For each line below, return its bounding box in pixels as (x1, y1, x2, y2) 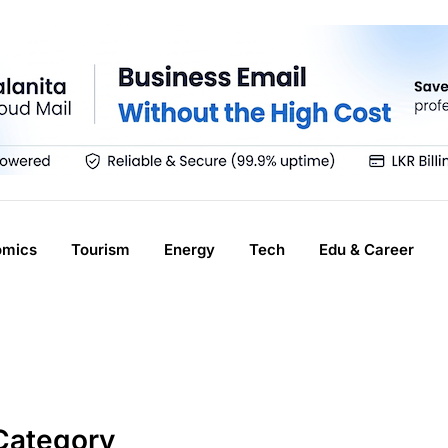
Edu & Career (319, 240, 414, 259)
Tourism (71, 240, 130, 259)
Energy (164, 240, 215, 259)
